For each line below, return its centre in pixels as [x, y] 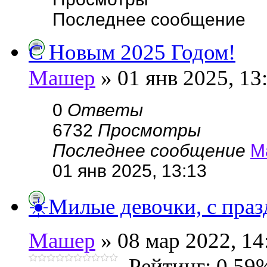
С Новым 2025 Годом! [132, 52]
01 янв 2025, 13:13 [130, 171]
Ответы [105, 110]
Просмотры [149, 130]
